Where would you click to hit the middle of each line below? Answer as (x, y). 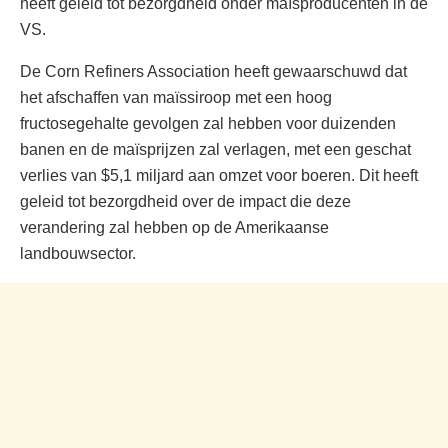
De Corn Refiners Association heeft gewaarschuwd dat (213, 71)
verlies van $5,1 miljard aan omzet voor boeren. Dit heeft (219, 175)
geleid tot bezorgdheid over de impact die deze (185, 201)
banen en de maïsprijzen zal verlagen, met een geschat (215, 149)
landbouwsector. (78, 253)
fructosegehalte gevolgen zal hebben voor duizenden (208, 123)
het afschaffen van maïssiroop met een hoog (176, 97)
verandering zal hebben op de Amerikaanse (174, 227)
